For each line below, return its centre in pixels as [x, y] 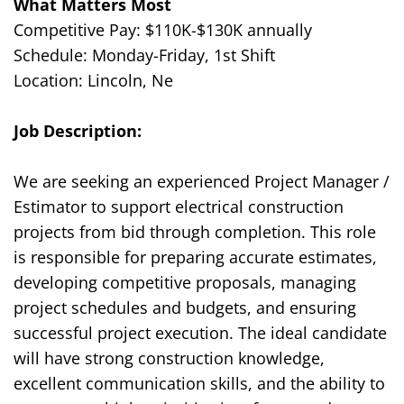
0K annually [268, 30]
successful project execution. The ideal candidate [200, 333]
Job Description [75, 131]
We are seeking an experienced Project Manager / [202, 182]
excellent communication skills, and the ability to [199, 384]
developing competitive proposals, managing [185, 283]
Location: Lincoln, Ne [93, 81]
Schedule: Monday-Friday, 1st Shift [144, 55]
